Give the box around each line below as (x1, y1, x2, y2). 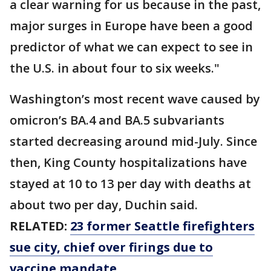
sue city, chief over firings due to (10, 239, 213, 256)
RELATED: (10, 218, 70, 235)
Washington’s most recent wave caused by (10, 91, 260, 108)
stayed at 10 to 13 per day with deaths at (10, 175, 251, 192)
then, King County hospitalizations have (10, 154, 247, 171)
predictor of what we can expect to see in (10, 39, 253, 56)
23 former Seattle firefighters (70, 218, 255, 235)
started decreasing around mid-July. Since (10, 133, 257, 150)
